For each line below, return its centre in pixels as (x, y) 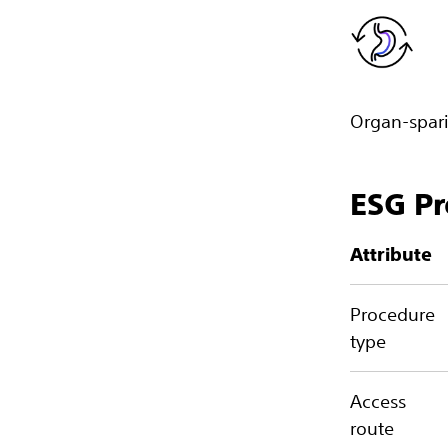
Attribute (391, 254)
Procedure (392, 314)
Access (378, 401)
